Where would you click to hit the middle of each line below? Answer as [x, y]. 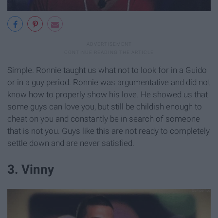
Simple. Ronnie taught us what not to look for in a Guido [107, 70]
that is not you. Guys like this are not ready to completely [109, 131]
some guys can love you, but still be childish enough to [105, 107]
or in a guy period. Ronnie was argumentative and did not [109, 82]
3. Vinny [31, 169]
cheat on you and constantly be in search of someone [104, 119]
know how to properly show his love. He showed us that [108, 95]
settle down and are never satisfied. [71, 143]
